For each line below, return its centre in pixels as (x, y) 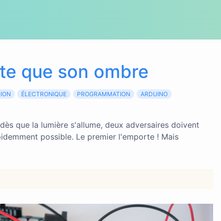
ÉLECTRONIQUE (44, 94)
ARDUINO (154, 94)
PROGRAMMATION (103, 94)
